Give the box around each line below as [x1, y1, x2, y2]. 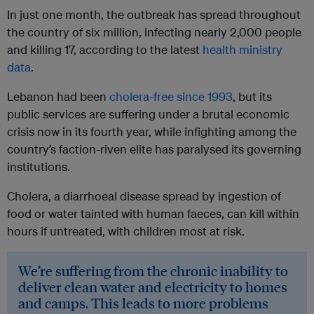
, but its [233, 89, 272, 104]
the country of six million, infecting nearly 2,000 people [7, 25, 301, 40]
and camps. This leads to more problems [18, 294, 268, 313]
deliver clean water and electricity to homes [18, 278, 287, 296]
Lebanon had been [7, 89, 109, 104]
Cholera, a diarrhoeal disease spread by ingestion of [7, 189, 281, 204]
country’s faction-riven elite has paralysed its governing [7, 142, 301, 157]
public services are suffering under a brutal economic [7, 107, 289, 122]
